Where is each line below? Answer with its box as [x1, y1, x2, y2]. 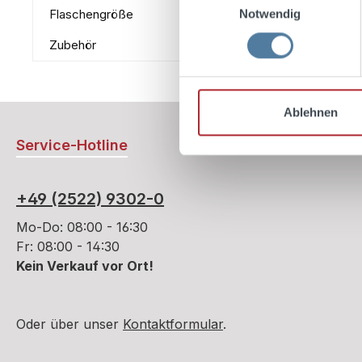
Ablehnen [284, 105, 338, 120]
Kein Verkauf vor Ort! [16, 258, 154, 274]
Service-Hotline [16, 137, 128, 154]
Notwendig [238, 6, 301, 20]
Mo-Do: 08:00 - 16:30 [16, 219, 148, 235]
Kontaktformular [123, 316, 223, 332]
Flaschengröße [49, 6, 133, 22]
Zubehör [49, 37, 96, 53]
